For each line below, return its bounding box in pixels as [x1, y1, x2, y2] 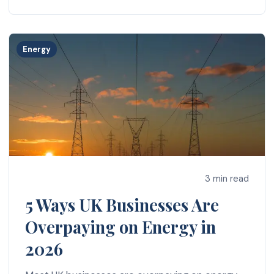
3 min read [205, 172, 250, 185]
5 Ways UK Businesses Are [24, 193, 219, 216]
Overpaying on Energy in [24, 215, 216, 238]
